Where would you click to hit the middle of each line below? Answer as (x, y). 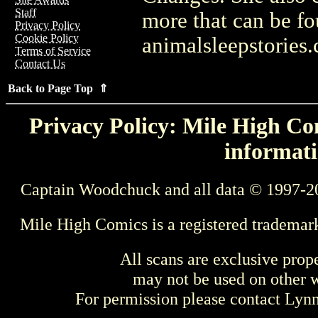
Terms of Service (53, 51)
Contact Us (40, 64)
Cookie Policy (47, 38)
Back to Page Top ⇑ (58, 88)
